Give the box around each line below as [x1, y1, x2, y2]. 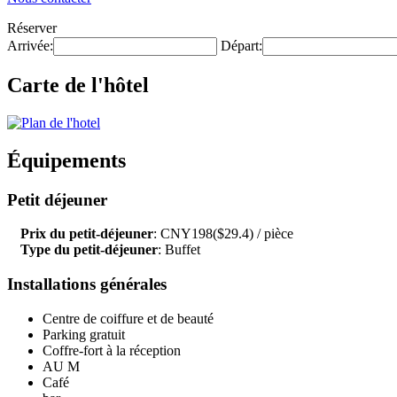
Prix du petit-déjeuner [20, 226, 153, 242]
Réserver [7, 20, 57, 35]
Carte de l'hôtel [7, 73, 149, 97]
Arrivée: [7, 38, 53, 53]
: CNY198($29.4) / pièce [153, 226, 293, 242]
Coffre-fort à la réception [43, 342, 181, 358]
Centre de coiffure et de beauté [43, 310, 214, 326]
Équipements [7, 148, 126, 172]
